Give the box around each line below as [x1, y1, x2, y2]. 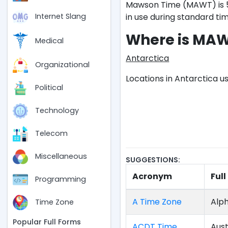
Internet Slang [35, 11, 86, 22]
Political [35, 82, 63, 93]
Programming [35, 174, 86, 185]
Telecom [35, 128, 68, 139]
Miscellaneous [35, 151, 87, 162]
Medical [35, 36, 64, 46]
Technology [35, 105, 79, 116]
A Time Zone [132, 196, 182, 208]
